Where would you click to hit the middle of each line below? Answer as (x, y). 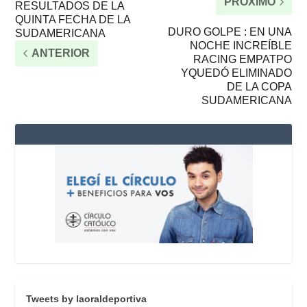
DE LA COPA (259, 86)
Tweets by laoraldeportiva (87, 299)
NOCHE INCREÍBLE (241, 45)
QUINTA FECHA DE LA (73, 19)
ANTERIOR (61, 53)
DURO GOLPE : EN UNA (230, 32)
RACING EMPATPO (242, 59)
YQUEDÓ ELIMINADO (236, 73)
